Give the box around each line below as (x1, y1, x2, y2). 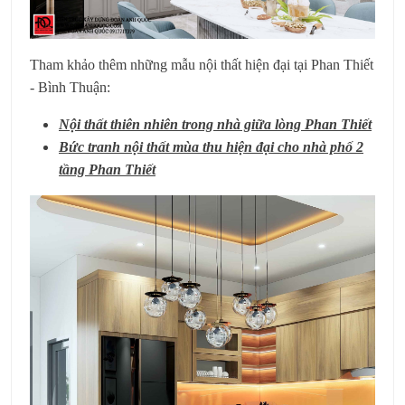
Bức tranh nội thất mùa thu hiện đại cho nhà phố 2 (59, 138, 363, 155)
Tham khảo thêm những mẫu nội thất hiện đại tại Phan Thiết (30, 56, 373, 72)
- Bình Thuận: (30, 79, 110, 95)
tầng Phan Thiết (59, 161, 155, 177)
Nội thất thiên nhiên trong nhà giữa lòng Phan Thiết (59, 116, 372, 132)
